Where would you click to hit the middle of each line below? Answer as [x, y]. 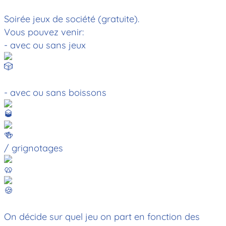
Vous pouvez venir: [44, 32]
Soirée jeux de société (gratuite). [72, 19]
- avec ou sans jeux [45, 45]
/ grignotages [34, 148]
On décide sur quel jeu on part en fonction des [102, 216]
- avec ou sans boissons [55, 92]
